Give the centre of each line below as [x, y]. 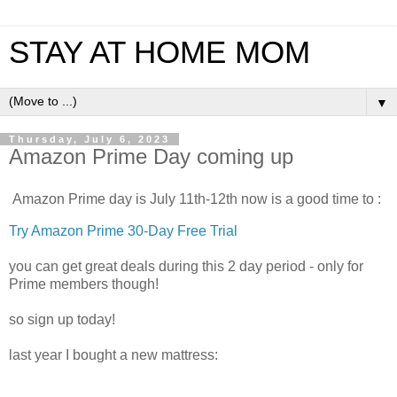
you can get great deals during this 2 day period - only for [186, 266]
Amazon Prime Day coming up [151, 156]
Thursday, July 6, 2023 [90, 139]
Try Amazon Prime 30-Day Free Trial [123, 230]
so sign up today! [62, 319]
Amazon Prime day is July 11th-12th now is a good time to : [195, 198]
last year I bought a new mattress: [113, 354]
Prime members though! [84, 284]
